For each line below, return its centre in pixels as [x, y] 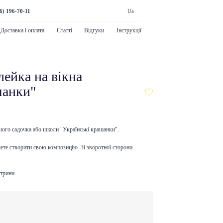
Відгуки [94, 31]
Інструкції [129, 31]
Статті [64, 31]
